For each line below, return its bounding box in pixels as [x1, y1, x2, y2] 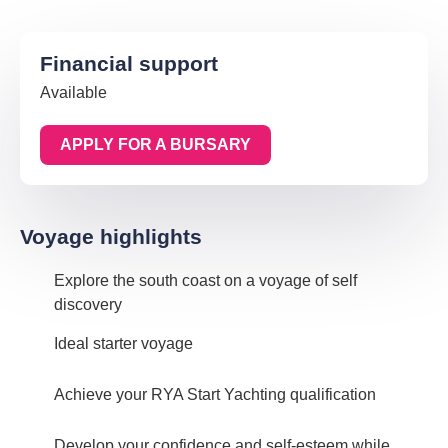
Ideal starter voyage [54, 335, 193, 353]
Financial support [40, 52, 218, 76]
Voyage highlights [20, 225, 202, 249]
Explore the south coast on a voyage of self [54, 272, 357, 290]
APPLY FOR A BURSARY [60, 136, 251, 154]
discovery [54, 296, 122, 314]
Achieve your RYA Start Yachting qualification [54, 386, 376, 404]
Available [40, 84, 107, 102]
